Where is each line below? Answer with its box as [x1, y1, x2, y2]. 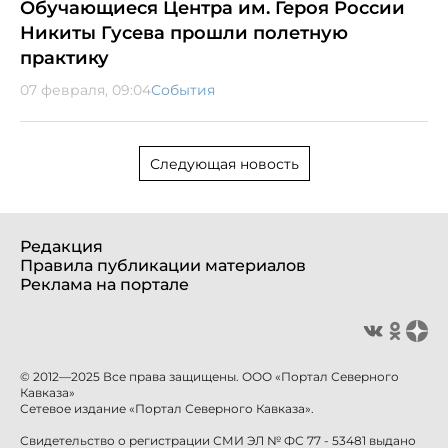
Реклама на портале [20, 275, 189, 295]
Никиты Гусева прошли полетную [20, 22, 348, 45]
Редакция [20, 237, 103, 257]
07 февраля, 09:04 [20, 81, 151, 100]
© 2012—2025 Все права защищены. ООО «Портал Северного [20, 369, 399, 385]
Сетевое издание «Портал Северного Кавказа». [20, 401, 314, 417]
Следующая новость [149, 155, 299, 174]
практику [20, 47, 109, 70]
